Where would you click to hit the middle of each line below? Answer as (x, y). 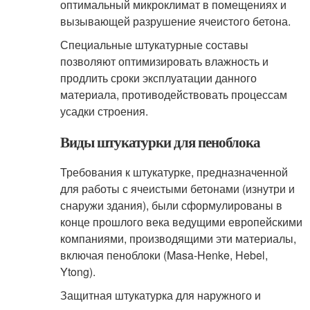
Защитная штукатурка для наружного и (160, 295)
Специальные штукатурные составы (154, 45)
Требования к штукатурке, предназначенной (174, 172)
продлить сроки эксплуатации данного (158, 78)
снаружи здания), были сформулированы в (171, 205)
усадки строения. (104, 111)
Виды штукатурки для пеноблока (160, 142)
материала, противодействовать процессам (173, 94)
